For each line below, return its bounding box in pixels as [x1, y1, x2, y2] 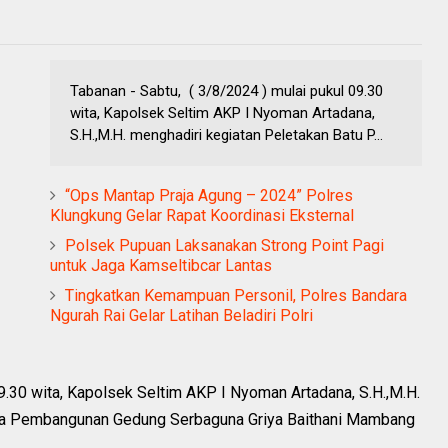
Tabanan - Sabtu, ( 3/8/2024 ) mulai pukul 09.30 [70, 82, 383, 100]
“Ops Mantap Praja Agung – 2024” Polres [65, 186, 353, 205]
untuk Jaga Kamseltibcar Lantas [50, 256, 272, 275]
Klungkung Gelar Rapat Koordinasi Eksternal [50, 206, 354, 225]
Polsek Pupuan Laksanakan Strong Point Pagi [65, 236, 384, 255]
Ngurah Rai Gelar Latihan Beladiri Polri [50, 306, 313, 325]
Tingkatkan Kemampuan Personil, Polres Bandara [65, 286, 407, 305]
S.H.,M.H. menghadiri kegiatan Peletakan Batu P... [70, 126, 383, 144]
